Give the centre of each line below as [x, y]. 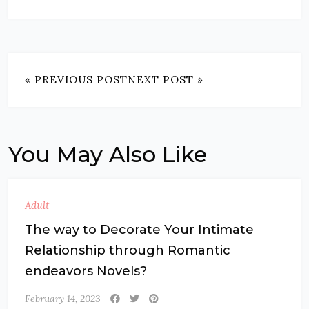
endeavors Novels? [86, 271]
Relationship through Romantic [128, 250]
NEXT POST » [166, 80]
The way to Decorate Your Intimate [139, 230]
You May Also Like [108, 154]
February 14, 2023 [63, 299]
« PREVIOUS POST [76, 80]
